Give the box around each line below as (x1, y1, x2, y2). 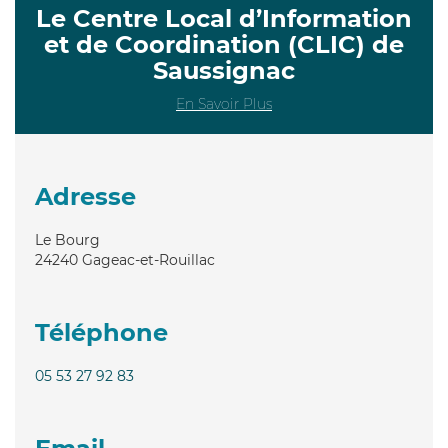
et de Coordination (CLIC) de (44, 29, 404, 59)
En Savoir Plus (176, 94, 272, 113)
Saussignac (153, 55, 295, 85)
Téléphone (35, 317, 168, 347)
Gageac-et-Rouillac (82, 250, 215, 269)
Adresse (35, 181, 136, 211)
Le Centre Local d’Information (36, 3, 412, 33)
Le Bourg (35, 230, 100, 249)
